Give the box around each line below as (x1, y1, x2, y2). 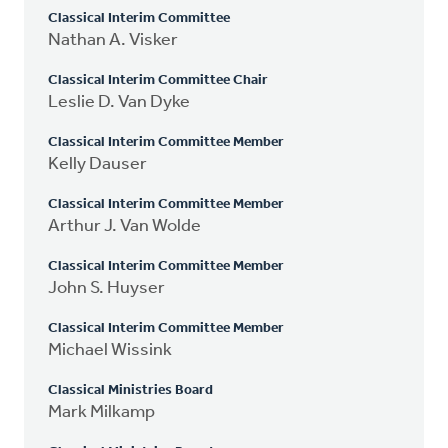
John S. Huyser (48, 278, 165, 298)
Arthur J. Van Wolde (48, 216, 201, 236)
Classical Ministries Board (48, 382, 213, 398)
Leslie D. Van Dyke (48, 92, 190, 112)
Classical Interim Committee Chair (48, 72, 268, 88)
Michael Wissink (48, 340, 172, 360)
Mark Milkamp (48, 402, 155, 422)
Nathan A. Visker (48, 30, 178, 50)
